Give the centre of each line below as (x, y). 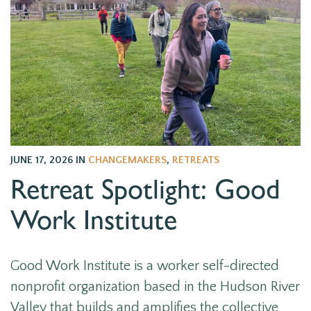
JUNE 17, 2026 (43, 160)
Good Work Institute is (78, 266)
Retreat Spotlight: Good (145, 193)
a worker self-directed (213, 266)
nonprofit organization (75, 286)
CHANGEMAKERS (127, 160)
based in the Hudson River (220, 286)
